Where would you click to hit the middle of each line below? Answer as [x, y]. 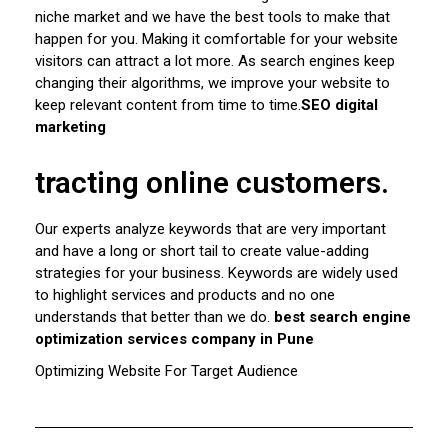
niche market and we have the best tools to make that [212, 17]
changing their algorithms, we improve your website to [212, 83]
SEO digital [339, 105]
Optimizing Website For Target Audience [166, 371]
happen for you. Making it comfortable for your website [216, 39]
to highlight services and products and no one [185, 295]
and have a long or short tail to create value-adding [202, 251]
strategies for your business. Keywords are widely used [216, 273]
